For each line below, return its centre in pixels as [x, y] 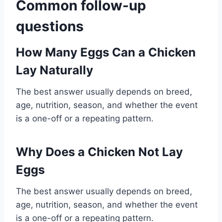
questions [50, 26]
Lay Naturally [55, 70]
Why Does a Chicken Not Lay [99, 152]
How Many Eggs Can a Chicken [106, 52]
